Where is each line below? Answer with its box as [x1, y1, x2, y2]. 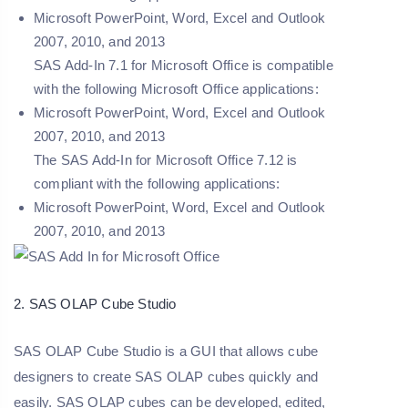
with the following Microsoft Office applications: [34, 81, 319, 97]
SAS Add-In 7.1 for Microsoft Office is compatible [34, 57, 333, 74]
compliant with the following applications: [34, 176, 280, 192]
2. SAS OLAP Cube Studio [14, 296, 177, 312]
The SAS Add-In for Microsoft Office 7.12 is [34, 152, 298, 168]
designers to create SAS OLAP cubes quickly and [14, 369, 319, 385]
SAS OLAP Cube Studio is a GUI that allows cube [14, 343, 319, 360]
